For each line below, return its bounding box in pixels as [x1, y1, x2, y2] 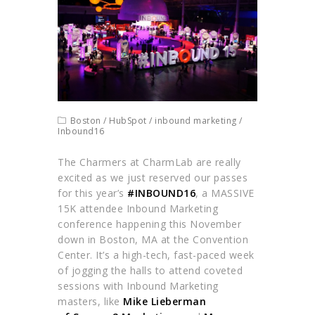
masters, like [58, 295, 124, 309]
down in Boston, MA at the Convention [58, 233, 249, 247]
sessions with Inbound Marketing [58, 279, 219, 293]
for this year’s [58, 186, 128, 200]
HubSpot [109, 115, 147, 127]
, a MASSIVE [195, 186, 255, 200]
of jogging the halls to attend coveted [58, 264, 243, 278]
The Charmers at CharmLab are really [58, 155, 241, 169]
